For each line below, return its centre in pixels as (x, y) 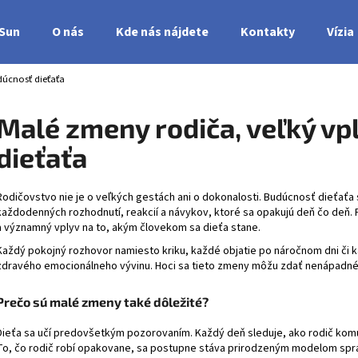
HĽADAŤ (211, 149)
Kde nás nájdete (162, 32)
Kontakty (268, 32)
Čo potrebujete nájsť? (113, 87)
